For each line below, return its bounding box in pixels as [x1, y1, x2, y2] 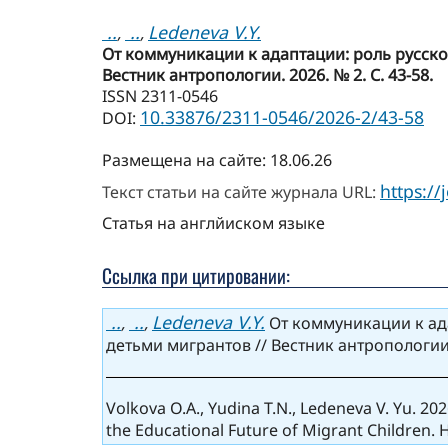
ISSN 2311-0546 [102, 85, 218, 108]
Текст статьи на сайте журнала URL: [102, 181, 380, 204]
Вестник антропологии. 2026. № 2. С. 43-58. [102, 64, 433, 87]
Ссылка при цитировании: [102, 261, 290, 291]
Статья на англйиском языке [102, 212, 325, 235]
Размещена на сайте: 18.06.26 [102, 149, 332, 172]
